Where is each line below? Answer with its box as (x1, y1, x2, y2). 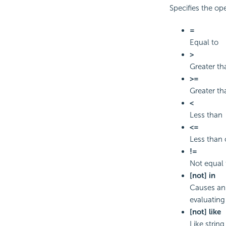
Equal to (189, 37, 218, 47)
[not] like (189, 207, 221, 216)
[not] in (189, 171, 215, 180)
